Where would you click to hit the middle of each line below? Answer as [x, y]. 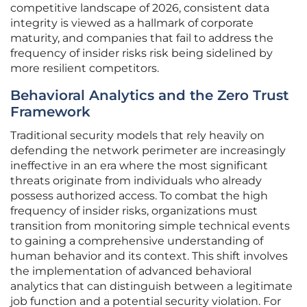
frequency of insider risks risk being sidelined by [142, 53]
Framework [50, 112]
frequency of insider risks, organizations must [134, 211]
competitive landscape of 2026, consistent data [140, 8]
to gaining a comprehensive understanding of [137, 241]
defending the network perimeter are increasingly [148, 151]
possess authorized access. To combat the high [139, 196]
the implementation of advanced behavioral [131, 271]
